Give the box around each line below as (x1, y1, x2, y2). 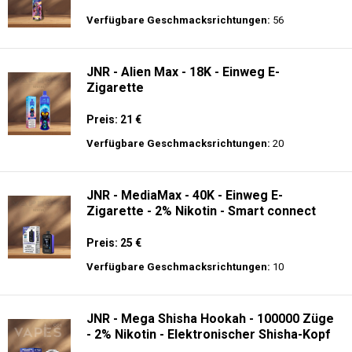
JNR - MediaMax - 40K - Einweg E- (86, 188, 283, 203)
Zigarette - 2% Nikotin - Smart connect (86, 203, 316, 218)
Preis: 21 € (86, 113, 141, 126)
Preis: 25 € (86, 236, 141, 249)
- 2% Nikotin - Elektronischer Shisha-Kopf (86, 327, 331, 342)
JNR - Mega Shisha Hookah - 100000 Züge (86, 311, 334, 326)
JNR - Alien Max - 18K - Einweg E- (86, 64, 280, 79)
